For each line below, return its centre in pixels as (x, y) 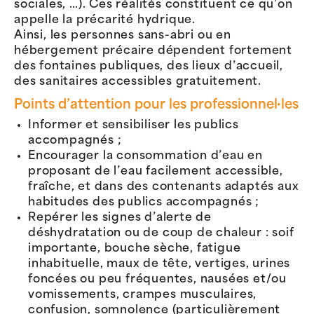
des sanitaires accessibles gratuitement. (138, 82)
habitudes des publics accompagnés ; (144, 203)
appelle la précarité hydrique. (105, 20)
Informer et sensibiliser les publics (134, 126)
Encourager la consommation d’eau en (145, 157)
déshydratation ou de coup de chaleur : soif (161, 234)
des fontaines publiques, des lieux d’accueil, (149, 66)
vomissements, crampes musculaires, (143, 295)
